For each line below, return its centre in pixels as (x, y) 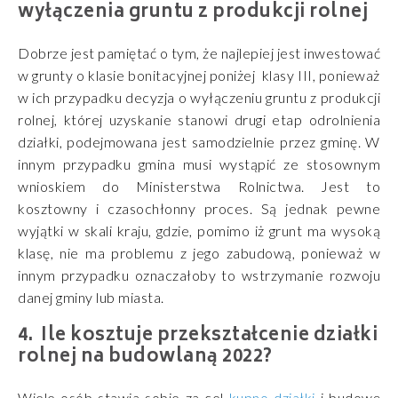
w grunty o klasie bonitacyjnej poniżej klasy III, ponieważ (199, 76)
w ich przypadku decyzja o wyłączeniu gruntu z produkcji (199, 98)
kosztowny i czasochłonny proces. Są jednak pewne (199, 209)
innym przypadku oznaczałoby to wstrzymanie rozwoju (199, 275)
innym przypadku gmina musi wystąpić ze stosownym (199, 164)
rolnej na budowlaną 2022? (145, 358)
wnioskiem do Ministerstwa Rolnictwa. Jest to (199, 187)
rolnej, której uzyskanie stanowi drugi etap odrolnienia (199, 120)
